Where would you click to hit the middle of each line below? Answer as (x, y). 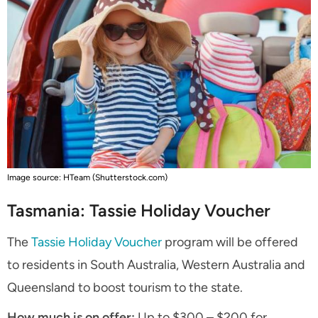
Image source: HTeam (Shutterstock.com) (87, 178)
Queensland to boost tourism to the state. (125, 288)
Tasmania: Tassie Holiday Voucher (139, 211)
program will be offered (230, 242)
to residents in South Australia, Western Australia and (156, 265)
